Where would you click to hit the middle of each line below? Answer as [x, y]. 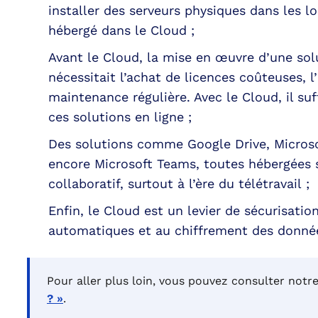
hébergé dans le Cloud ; [121, 30]
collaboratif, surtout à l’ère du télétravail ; [179, 183]
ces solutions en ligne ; [120, 117]
